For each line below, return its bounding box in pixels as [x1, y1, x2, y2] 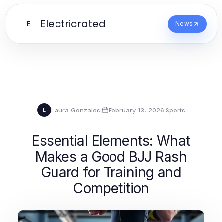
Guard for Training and [40, 164, 182, 181]
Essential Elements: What [32, 132, 190, 149]
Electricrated [40, 17, 106, 31]
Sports [165, 106, 185, 114]
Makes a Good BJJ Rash [35, 148, 187, 165]
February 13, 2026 [108, 106, 164, 114]
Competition [73, 180, 149, 197]
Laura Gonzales [51, 106, 100, 114]
